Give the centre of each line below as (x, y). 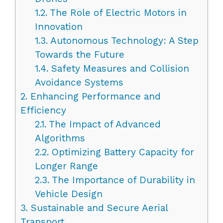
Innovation (58, 26)
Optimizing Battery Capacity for (121, 152)
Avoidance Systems (79, 82)
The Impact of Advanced (103, 124)
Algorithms (60, 138)
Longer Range (66, 166)
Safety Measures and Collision (118, 68)
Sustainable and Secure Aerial (98, 208)
